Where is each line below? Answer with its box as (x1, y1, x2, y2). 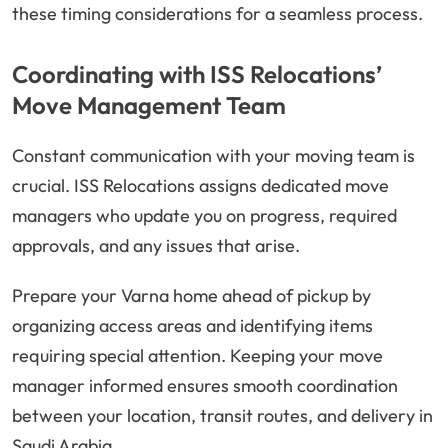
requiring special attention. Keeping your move (12, 344, 383, 368)
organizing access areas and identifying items (12, 314, 373, 338)
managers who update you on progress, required (12, 204, 397, 228)
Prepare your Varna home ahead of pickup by (12, 284, 371, 308)
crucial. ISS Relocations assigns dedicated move (12, 174, 389, 198)
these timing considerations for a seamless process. (12, 2, 423, 26)
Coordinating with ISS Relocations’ (12, 59, 382, 90)
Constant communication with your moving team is (12, 144, 415, 168)
